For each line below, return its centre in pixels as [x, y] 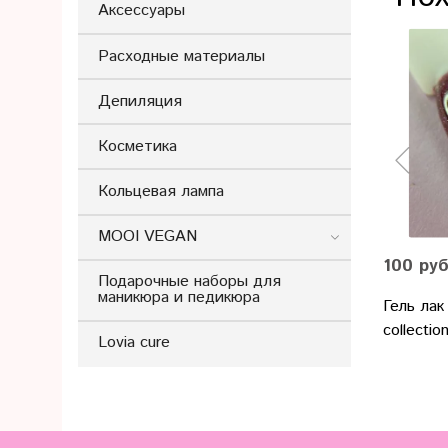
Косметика [137, 146]
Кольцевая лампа [161, 191]
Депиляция [140, 101]
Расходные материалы [181, 56]
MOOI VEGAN [147, 237]
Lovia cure [134, 343]
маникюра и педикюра [179, 298]
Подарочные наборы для [189, 282]
